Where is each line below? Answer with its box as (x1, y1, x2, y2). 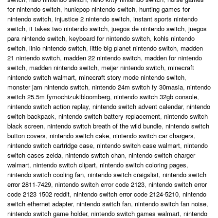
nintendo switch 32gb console (114, 91, 197, 101)
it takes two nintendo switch (29, 23, 108, 33)
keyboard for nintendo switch (69, 33, 150, 43)
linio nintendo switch (29, 43, 86, 53)
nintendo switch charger (128, 150, 195, 160)
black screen (7, 121, 43, 130)
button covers (7, 130, 46, 140)
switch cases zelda (7, 150, 61, 160)
